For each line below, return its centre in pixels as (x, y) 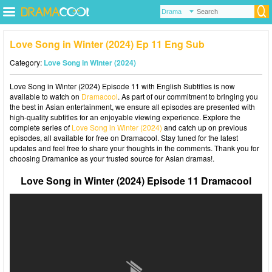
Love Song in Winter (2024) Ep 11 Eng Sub (107, 44)
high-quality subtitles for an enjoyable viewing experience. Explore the (125, 117)
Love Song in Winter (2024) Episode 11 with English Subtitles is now (122, 86)
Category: (27, 62)
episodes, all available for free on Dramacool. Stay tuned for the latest (124, 138)
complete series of (41, 127)
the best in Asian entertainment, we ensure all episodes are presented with (132, 107)
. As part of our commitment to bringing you (188, 96)
